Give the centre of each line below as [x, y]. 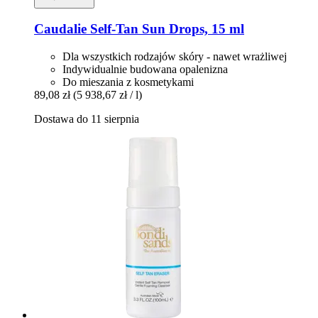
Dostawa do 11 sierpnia [87, 119]
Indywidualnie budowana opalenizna [145, 70]
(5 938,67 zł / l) [108, 95]
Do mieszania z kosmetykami [128, 82]
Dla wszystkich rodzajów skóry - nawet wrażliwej [175, 57]
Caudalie [60, 29]
